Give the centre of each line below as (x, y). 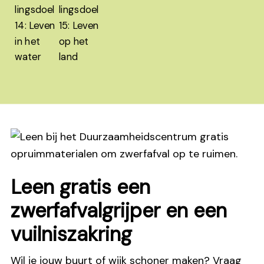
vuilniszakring (71, 234)
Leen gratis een (80, 187)
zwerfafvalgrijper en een (119, 210)
